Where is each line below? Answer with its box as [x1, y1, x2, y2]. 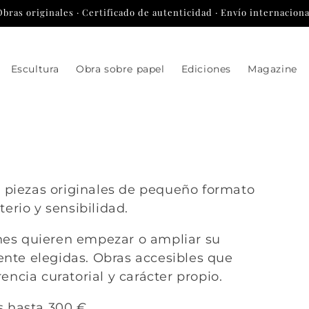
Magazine [247, 62, 297, 75]
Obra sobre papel [75, 62, 165, 75]
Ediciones [181, 62, 231, 75]
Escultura [10, 62, 59, 75]
